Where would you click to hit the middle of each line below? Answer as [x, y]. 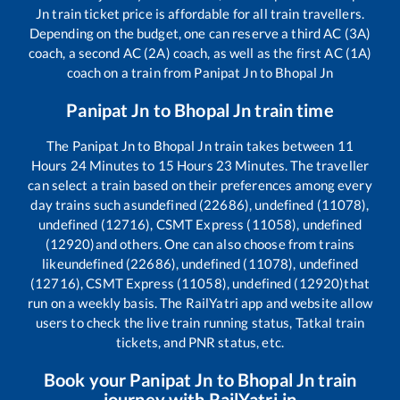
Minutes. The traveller [301, 165]
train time [292, 109]
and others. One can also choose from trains [225, 243]
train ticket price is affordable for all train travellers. [207, 13]
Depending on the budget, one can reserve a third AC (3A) [200, 33]
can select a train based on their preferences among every [200, 184]
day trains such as [84, 204]
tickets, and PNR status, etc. [200, 342]
